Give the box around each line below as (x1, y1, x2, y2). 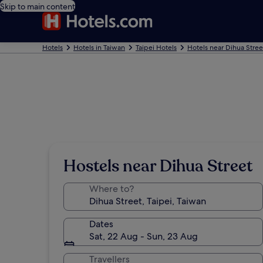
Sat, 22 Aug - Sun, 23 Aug (89, 230, 198, 242)
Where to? (89, 183, 134, 195)
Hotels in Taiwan (73, 43, 125, 52)
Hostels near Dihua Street (63, 155, 252, 177)
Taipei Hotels (136, 43, 177, 52)
